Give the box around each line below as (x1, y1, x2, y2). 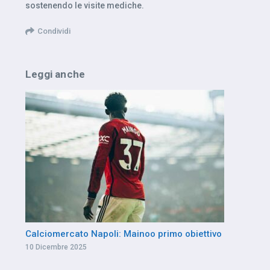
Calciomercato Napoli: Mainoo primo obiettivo (25, 228, 222, 239)
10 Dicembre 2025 (25, 242, 87, 251)
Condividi (37, 26, 71, 36)
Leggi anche (25, 67, 86, 80)
